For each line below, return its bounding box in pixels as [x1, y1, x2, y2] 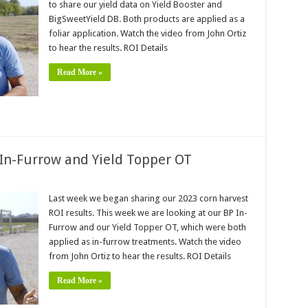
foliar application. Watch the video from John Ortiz [48, 28, 246, 38]
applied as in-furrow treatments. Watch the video [48, 236, 241, 247]
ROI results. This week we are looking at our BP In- [48, 208, 247, 218]
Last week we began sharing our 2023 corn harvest [48, 193, 248, 203]
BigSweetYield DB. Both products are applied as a [48, 14, 245, 24]
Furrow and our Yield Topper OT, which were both [48, 222, 246, 232]
